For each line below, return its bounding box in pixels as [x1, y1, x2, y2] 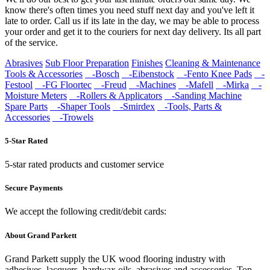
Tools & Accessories [5, 68, 83, 79]
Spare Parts [5, 101, 48, 111]
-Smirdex [113, 101, 155, 111]
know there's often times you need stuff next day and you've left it [5, 4, 254, 15]
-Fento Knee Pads [177, 68, 252, 79]
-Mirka [216, 79, 249, 90]
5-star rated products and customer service [5, 159, 164, 170]
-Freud [94, 79, 127, 90]
